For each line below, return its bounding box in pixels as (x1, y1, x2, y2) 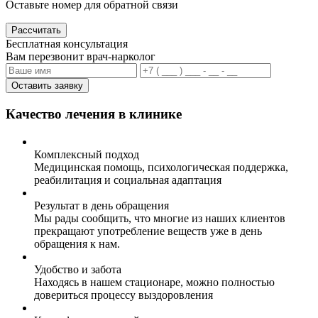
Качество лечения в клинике (6, 106, 182, 122)
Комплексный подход (34, 148, 139, 160)
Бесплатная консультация (6, 38, 128, 50)
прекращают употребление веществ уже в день (34, 224, 262, 237)
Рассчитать (11, 25, 61, 36)
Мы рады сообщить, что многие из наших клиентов (34, 212, 285, 224)
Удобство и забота (34, 263, 121, 275)
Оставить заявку (11, 80, 83, 92)
